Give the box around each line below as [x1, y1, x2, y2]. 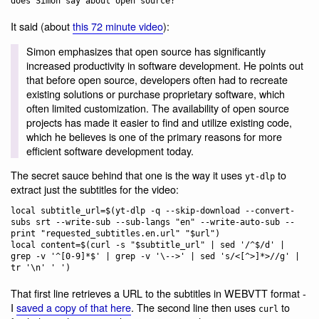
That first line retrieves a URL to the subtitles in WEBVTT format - [11, 286, 306, 301]
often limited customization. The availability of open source [26, 100, 289, 115]
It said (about [11, 19, 73, 34]
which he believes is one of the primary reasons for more [26, 128, 282, 144]
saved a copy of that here [16, 300, 131, 315]
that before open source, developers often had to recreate [26, 71, 288, 87]
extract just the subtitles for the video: [11, 182, 179, 197]
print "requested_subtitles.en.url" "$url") [11, 228, 220, 239]
